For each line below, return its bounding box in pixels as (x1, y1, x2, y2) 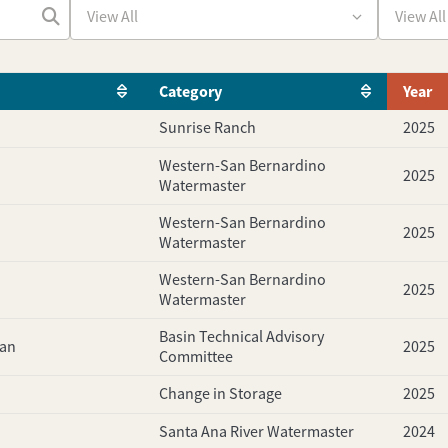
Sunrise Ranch (158, 118, 256, 139)
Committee (158, 346, 233, 367)
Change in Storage (158, 384, 282, 405)
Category (158, 80, 222, 102)
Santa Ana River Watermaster (158, 422, 354, 443)
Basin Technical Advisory (158, 326, 324, 347)
